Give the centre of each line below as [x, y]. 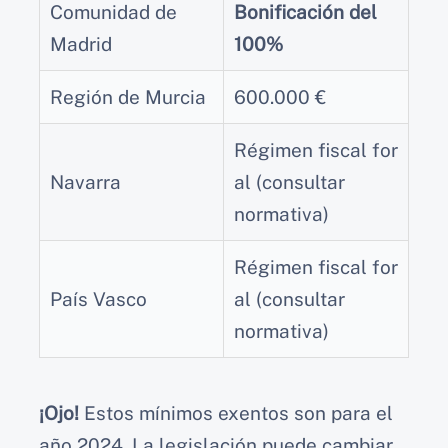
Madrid [81, 43]
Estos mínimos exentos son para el [236, 412]
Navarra [85, 181]
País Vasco [98, 298]
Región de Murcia [128, 96]
